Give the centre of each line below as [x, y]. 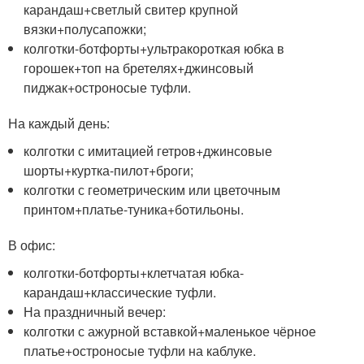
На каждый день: [59, 123]
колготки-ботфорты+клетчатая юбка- [134, 272]
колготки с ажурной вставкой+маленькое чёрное [170, 331]
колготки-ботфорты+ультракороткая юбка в [154, 48]
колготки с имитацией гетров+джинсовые [148, 150]
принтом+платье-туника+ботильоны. [134, 209]
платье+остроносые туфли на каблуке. [140, 350]
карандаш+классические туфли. [120, 292]
